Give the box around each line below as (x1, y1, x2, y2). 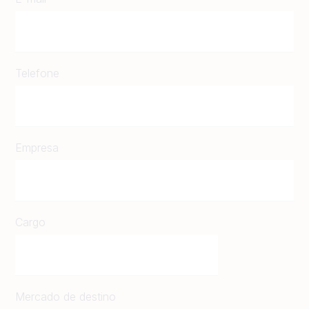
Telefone (15, 66, 59, 80)
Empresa (15, 140, 59, 154)
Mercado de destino (15, 289, 116, 303)
